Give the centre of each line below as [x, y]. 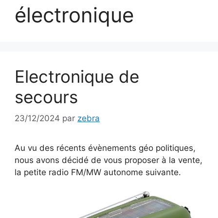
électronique [74, 15]
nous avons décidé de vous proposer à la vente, [109, 160]
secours [46, 97]
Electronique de [77, 76]
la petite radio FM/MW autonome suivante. [98, 172]
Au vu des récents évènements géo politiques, [105, 148]
